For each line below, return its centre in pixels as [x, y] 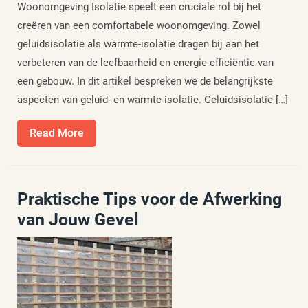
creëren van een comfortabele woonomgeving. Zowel [139, 25]
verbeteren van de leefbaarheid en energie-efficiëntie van [145, 63]
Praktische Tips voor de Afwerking [150, 199]
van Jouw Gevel [78, 220]
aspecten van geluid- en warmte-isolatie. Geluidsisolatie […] [153, 100]
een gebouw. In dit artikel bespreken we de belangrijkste [145, 81]
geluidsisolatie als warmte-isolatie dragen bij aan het [138, 44]
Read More [57, 133]
